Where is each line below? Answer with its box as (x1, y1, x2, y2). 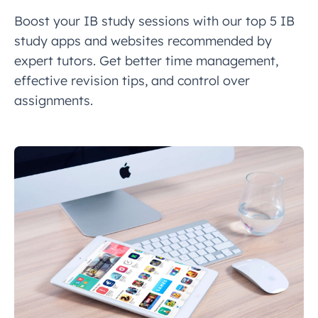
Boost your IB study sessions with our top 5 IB (14, 13, 295, 29)
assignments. (14, 92, 93, 109)
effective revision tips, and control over (14, 72, 250, 89)
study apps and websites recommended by (14, 33, 272, 49)
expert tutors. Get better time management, (14, 53, 278, 69)
